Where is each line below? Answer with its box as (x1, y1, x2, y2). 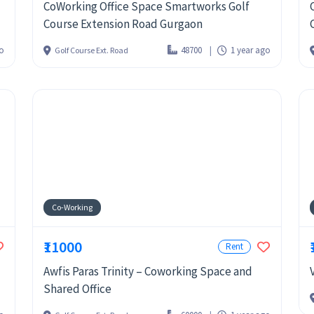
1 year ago (231, 44, 271, 56)
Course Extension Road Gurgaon (43, 16, 203, 32)
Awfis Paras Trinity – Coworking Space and (43, 264, 252, 279)
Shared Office (43, 281, 111, 296)
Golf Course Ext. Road (55, 45, 128, 55)
